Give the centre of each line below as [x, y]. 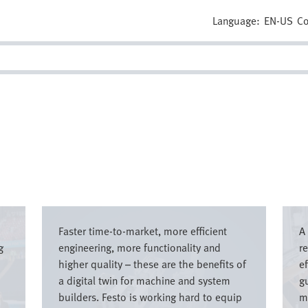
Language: [236, 21]
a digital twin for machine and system [145, 280]
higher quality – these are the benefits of [153, 264]
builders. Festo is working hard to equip [151, 297]
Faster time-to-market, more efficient [143, 231]
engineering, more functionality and [140, 247]
